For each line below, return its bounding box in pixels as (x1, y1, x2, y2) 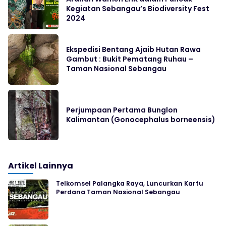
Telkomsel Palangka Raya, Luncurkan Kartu (56, 179, 203, 188)
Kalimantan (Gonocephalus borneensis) (66, 115, 215, 125)
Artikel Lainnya (8, 160, 73, 172)
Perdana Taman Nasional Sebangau (56, 188, 180, 196)
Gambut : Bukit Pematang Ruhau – (66, 54, 193, 64)
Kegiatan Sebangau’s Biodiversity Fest (66, 4, 209, 14)
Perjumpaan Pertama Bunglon (66, 105, 178, 115)
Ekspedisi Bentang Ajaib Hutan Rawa (66, 44, 201, 54)
